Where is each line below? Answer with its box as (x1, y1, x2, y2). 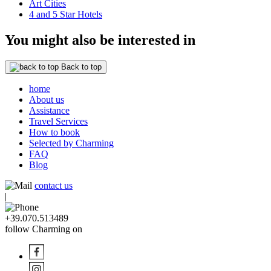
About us (29, 94, 64, 105)
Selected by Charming (29, 137, 114, 148)
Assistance (29, 105, 70, 116)
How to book (29, 126, 80, 137)
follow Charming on (5, 223, 82, 234)
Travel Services (29, 116, 88, 126)
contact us (34, 180, 73, 191)
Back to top (61, 62, 102, 71)
